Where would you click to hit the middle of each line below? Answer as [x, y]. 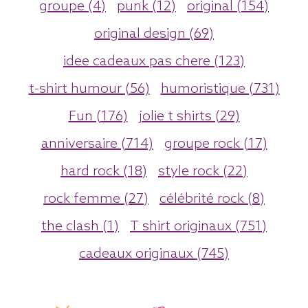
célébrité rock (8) [212, 199]
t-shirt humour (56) [89, 89]
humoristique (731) [220, 89]
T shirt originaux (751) [198, 227]
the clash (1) [80, 227]
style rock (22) [203, 172]
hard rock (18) [104, 172]
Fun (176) [98, 117]
